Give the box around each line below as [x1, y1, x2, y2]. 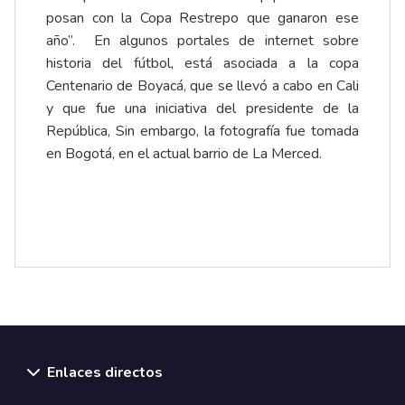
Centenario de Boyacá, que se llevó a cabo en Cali [46, 75, 359, 96]
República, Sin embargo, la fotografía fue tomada [46, 120, 359, 141]
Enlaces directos [47, 362, 163, 382]
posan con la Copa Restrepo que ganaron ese [46, 7, 359, 28]
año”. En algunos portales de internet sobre [46, 30, 359, 51]
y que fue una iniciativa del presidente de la [46, 98, 359, 118]
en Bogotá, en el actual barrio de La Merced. [46, 143, 325, 164]
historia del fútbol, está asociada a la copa [46, 52, 359, 73]
